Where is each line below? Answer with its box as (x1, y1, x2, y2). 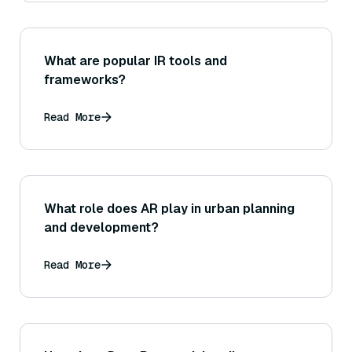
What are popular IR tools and (44, 53, 227, 70)
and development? (44, 219, 159, 236)
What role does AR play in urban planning (44, 200, 295, 218)
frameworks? (44, 71, 126, 89)
